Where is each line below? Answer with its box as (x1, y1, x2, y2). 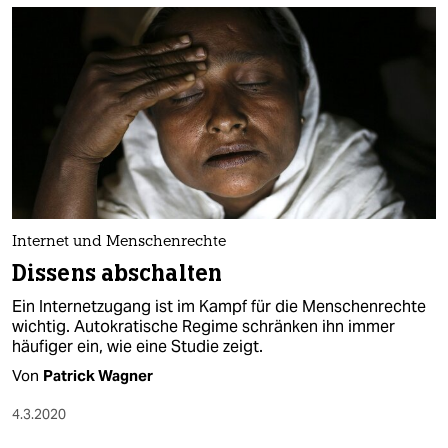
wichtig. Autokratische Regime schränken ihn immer (12, 316, 395, 338)
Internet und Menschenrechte (12, 235, 226, 251)
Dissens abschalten (12, 259, 223, 289)
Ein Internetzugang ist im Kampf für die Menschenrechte (12, 296, 426, 318)
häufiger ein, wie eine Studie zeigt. (12, 336, 263, 358)
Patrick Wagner (43, 366, 153, 386)
